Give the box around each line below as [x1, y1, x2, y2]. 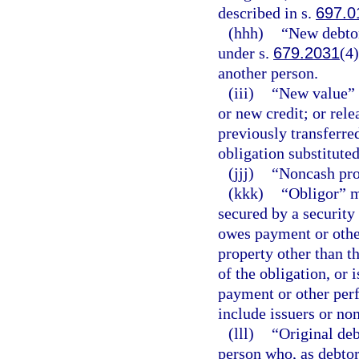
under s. [218, 43, 273, 62]
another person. [218, 63, 318, 82]
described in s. [218, 3, 316, 22]
